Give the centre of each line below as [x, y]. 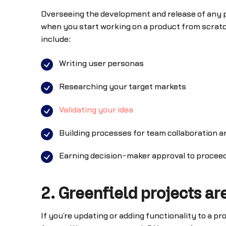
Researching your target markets [122, 87]
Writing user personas [101, 64]
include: [55, 39]
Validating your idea [96, 110]
